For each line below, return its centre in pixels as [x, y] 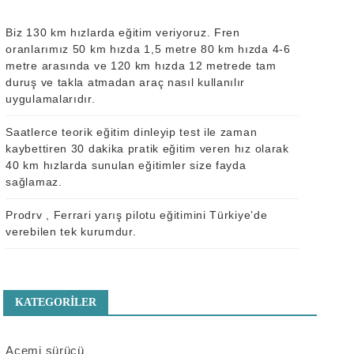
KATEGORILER [56, 303]
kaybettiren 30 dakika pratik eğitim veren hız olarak [147, 149]
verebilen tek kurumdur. [71, 232]
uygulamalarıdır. [51, 99]
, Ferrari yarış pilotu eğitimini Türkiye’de [155, 215]
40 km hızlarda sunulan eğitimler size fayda [126, 166]
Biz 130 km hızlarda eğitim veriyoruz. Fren [123, 33]
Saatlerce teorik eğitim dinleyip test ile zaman [132, 132]
